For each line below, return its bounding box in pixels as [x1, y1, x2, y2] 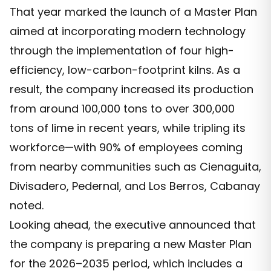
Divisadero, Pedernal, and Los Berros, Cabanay [10, 178, 260, 194]
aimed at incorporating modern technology [10, 24, 246, 39]
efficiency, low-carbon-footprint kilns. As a [10, 62, 240, 78]
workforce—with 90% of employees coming [10, 140, 243, 155]
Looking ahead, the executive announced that [10, 217, 256, 233]
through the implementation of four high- [10, 43, 234, 59]
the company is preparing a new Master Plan [10, 237, 252, 252]
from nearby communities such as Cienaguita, [10, 159, 261, 175]
